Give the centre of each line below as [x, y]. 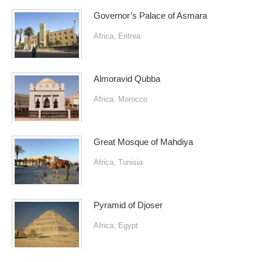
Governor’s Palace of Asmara [150, 16]
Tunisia [130, 163]
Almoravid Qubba [127, 79]
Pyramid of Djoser [128, 206]
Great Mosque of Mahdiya [143, 142]
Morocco [133, 99]
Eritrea [129, 36]
